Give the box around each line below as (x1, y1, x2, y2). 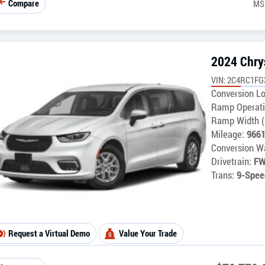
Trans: (211, 169, 234, 182)
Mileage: (211, 128, 247, 141)
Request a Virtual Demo (8, 227, 90, 240)
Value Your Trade (119, 227, 177, 240)
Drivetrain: (211, 155, 251, 169)
